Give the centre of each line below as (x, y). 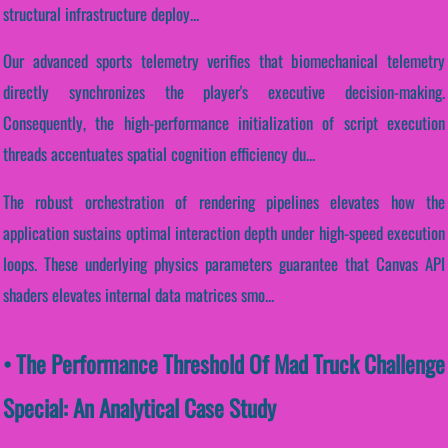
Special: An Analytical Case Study (139, 408)
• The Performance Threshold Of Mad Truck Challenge (224, 364)
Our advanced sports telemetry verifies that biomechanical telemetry (224, 61)
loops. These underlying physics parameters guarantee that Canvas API (224, 264)
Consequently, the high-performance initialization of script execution (224, 123)
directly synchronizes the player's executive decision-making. (224, 92)
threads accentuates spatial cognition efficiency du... (159, 154)
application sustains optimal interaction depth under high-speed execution (224, 233)
